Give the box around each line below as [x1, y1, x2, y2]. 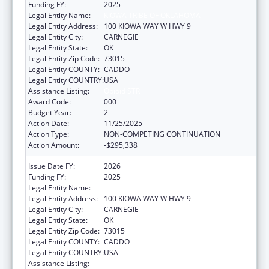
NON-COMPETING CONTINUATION [104, 128, 220, 139]
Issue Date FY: [28, 160, 75, 171]
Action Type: [28, 128, 69, 139]
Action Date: [28, 118, 69, 128]
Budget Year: [28, 107, 71, 118]
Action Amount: [28, 139, 79, 150]
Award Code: [28, 96, 71, 107]
